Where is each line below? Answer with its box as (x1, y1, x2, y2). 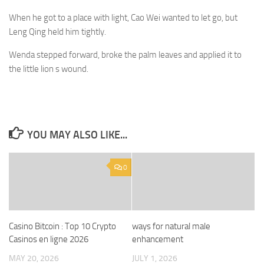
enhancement (132, 234, 183, 245)
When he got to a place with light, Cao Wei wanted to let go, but (9, 12, 237, 23)
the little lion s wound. (9, 64, 88, 74)
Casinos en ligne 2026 (9, 234, 88, 245)
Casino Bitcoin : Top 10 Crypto (9, 221, 116, 232)
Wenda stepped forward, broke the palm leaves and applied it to (9, 49, 242, 60)
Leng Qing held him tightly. (9, 27, 106, 37)
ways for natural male (132, 221, 210, 232)
